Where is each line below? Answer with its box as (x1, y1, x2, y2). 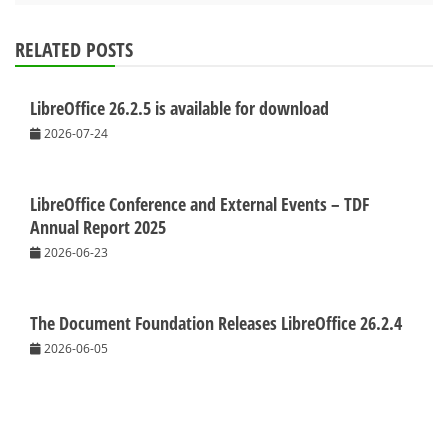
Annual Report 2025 (30, 215, 166, 240)
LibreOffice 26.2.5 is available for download (30, 96, 329, 121)
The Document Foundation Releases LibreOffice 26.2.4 (30, 311, 402, 336)
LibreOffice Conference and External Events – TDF (30, 192, 369, 217)
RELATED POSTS (15, 36, 133, 64)
